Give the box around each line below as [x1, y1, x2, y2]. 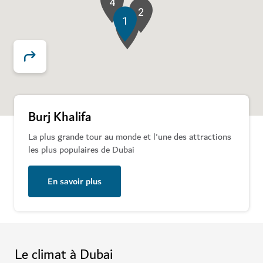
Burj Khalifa [28, 107, 92, 129]
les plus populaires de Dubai [28, 142, 134, 158]
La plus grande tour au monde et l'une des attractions [28, 129, 231, 145]
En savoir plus [48, 174, 102, 190]
